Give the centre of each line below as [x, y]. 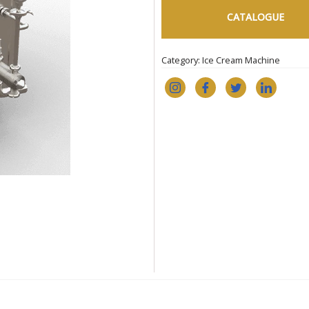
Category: [182, 60]
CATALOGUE [255, 17]
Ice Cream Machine [241, 60]
